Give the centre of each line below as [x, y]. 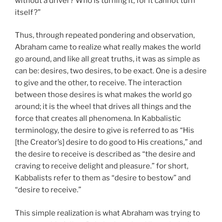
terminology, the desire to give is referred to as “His [105, 131]
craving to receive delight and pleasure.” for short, [102, 166]
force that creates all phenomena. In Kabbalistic [98, 119]
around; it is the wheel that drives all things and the [103, 107]
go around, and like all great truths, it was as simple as [108, 59]
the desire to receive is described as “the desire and [105, 154]
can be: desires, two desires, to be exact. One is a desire [111, 71]
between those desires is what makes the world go [103, 95]
